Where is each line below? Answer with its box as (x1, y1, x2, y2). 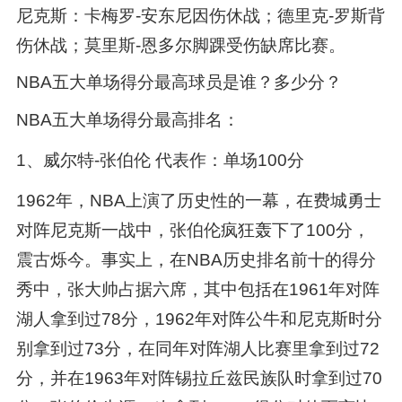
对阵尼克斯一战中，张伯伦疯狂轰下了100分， (15, 220, 370, 240)
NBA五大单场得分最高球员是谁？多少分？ (15, 72, 342, 92)
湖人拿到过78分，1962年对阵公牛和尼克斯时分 (15, 309, 382, 328)
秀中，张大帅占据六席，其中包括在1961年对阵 (15, 279, 380, 299)
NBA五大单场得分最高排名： (15, 109, 240, 129)
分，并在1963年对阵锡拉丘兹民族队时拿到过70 (15, 368, 382, 388)
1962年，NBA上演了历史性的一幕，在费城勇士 (15, 190, 381, 210)
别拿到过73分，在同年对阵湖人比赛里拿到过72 (15, 338, 380, 358)
